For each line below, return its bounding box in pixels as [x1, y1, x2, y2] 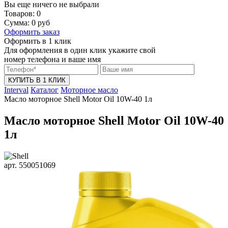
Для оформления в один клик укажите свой [4, 46, 156, 54]
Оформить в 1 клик [4, 37, 71, 45]
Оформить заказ [4, 27, 60, 36]
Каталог [31, 85, 59, 94]
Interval [4, 85, 28, 94]
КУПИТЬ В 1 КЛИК [8, 76, 66, 84]
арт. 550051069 [4, 160, 55, 169]
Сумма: [4, 18, 32, 27]
